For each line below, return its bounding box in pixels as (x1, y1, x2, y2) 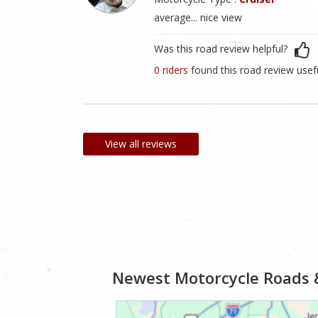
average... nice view (154, 11, 242, 25)
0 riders (154, 63, 191, 77)
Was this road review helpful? (154, 42, 287, 56)
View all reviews (105, 137, 177, 151)
